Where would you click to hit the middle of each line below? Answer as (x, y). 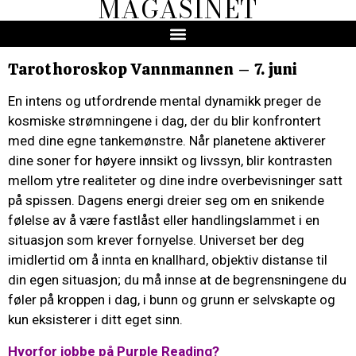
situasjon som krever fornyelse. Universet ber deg (156, 240)
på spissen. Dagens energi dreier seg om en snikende (166, 201)
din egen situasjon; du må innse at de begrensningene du (177, 280)
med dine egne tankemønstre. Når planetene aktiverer (167, 141)
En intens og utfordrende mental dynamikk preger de (164, 101)
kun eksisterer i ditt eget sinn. (95, 320)
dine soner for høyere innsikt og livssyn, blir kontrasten (170, 161)
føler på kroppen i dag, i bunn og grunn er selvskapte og (172, 300)
